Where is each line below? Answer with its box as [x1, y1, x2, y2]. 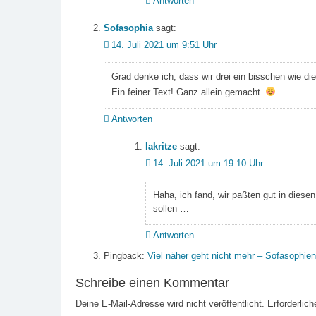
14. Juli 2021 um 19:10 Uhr [153, 157, 263, 169]
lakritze [145, 140, 177, 152]
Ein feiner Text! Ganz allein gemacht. [111, 86, 266, 97]
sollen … [153, 202, 189, 214]
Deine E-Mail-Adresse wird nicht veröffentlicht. [75, 298, 265, 309]
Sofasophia [103, 22, 153, 33]
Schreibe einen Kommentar [75, 275, 229, 290]
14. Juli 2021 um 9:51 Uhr [111, 39, 217, 50]
